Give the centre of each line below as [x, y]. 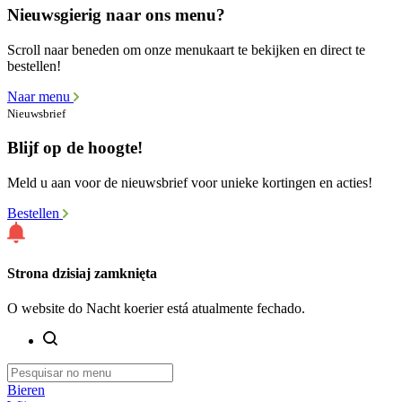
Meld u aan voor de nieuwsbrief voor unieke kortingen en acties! [190, 182]
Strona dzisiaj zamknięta [82, 273]
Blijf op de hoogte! [75, 147]
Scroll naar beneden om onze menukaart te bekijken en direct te [186, 50]
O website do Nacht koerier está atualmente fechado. [156, 309]
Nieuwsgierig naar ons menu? [116, 15]
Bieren [26, 390]
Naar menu [40, 97]
